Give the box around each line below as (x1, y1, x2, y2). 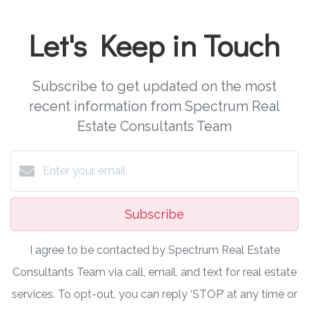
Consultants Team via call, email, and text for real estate (12, 265, 297, 279)
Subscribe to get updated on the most (32, 77, 277, 94)
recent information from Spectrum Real (29, 97, 280, 114)
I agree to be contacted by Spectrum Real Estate (29, 243, 280, 257)
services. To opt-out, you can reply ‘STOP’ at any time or (12, 287, 297, 301)
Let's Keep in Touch (29, 24, 280, 65)
